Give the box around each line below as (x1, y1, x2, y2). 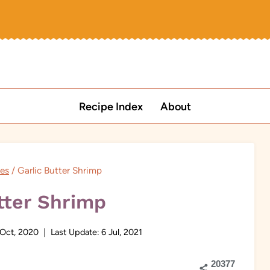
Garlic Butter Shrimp (17, 164, 102, 176)
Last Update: (51, 227, 100, 238)
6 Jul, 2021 (101, 227, 143, 238)
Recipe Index (79, 99, 143, 113)
